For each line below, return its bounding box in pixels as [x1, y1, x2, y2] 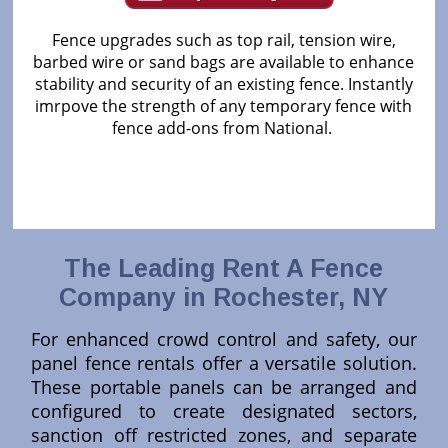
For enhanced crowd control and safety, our [31, 327, 417, 352]
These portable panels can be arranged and [31, 375, 417, 400]
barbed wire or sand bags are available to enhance [33, 51, 415, 74]
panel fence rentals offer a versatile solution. [31, 351, 417, 376]
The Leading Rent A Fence [64, 254, 384, 283]
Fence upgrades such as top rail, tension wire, [51, 29, 396, 52]
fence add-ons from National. [111, 117, 336, 140]
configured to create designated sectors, [31, 399, 417, 424]
